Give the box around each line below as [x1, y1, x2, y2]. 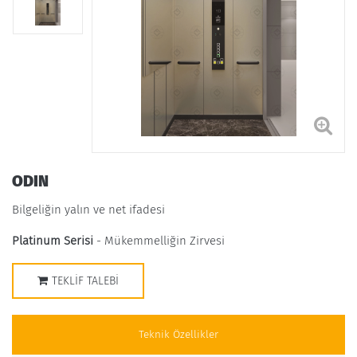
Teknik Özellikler [139, 328, 218, 341]
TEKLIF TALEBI [52, 274, 119, 288]
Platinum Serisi [12, 233, 93, 248]
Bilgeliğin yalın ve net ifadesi [12, 202, 165, 217]
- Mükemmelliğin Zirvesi [93, 233, 225, 248]
